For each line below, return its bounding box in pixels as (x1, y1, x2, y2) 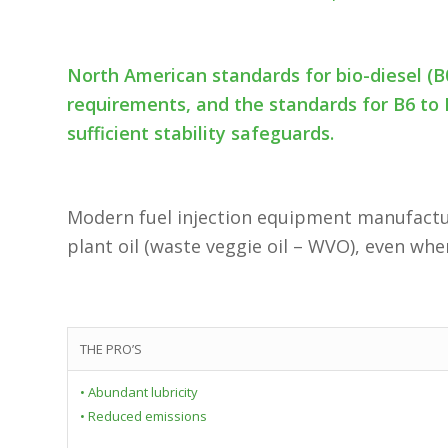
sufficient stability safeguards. (67, 120, 334, 145)
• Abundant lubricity (80, 382, 198, 401)
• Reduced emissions (80, 406, 207, 425)
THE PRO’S (80, 339, 142, 358)
